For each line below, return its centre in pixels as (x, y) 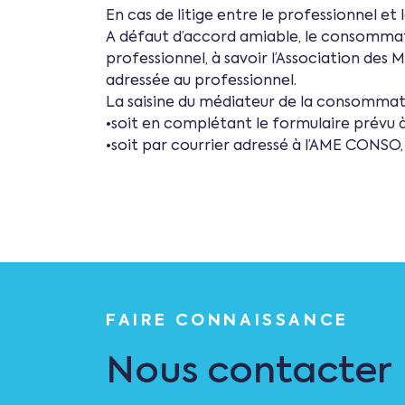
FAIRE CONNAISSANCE (227, 321)
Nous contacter (249, 372)
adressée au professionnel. (201, 81)
